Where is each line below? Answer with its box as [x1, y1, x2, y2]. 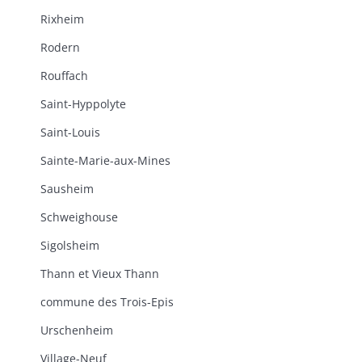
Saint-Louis [40, 124, 100, 140]
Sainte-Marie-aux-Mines [40, 153, 170, 168]
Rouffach [40, 68, 88, 83]
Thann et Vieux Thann [40, 266, 159, 281]
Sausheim [40, 181, 94, 196]
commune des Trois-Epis [40, 294, 174, 309]
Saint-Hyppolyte [40, 96, 126, 112]
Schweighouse [40, 209, 118, 225]
